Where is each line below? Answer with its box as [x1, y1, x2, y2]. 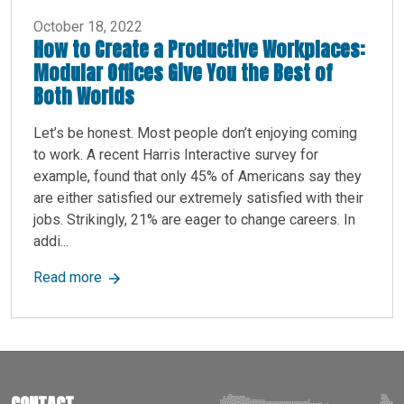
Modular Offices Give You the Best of [33, 57, 333, 87]
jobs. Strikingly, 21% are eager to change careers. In [33, 210, 355, 228]
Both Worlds [33, 80, 134, 111]
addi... [33, 232, 69, 250]
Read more [33, 268, 102, 286]
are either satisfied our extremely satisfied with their [33, 188, 363, 207]
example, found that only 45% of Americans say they [33, 167, 362, 185]
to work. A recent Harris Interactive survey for [33, 145, 318, 163]
